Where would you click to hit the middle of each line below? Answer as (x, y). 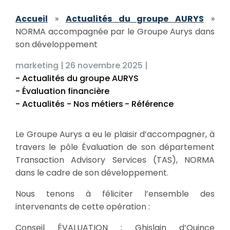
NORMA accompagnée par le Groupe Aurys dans (115, 32)
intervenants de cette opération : (83, 207)
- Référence (149, 104)
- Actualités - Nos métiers (69, 104)
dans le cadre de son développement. (92, 173)
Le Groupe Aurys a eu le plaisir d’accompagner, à (115, 134)
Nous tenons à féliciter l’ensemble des (115, 194)
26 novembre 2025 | (107, 65)
